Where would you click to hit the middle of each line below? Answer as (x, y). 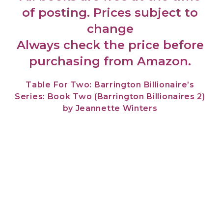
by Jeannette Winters (110, 109)
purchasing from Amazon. (110, 61)
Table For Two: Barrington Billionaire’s (110, 85)
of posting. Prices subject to (110, 13)
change (110, 29)
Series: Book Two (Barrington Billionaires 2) (110, 97)
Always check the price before (110, 45)
